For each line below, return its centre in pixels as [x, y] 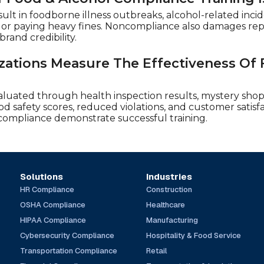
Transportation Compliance [68, 250]
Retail [157, 250]
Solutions [41, 176]
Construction [169, 189]
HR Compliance [47, 189]
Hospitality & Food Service [194, 235]
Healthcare [166, 204]
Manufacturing [172, 220]
